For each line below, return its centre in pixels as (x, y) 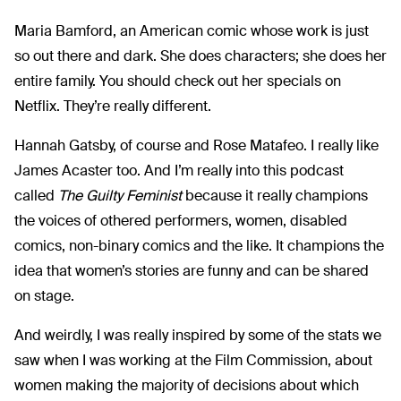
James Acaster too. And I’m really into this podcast (179, 170)
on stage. (44, 295)
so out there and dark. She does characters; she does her (200, 55)
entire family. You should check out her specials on (178, 81)
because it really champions (275, 195)
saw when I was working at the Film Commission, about (193, 360)
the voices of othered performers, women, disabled (181, 220)
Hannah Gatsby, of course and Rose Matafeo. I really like (196, 145)
